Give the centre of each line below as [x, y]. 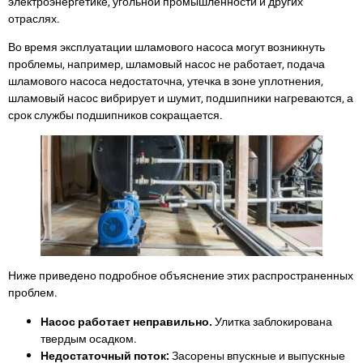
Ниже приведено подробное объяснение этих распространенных [181, 276]
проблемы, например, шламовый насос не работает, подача [167, 65]
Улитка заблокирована [273, 322]
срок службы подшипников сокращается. [115, 116]
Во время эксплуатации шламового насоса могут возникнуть [167, 48]
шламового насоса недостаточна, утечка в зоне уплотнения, [166, 82]
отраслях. [34, 19]
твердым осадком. [89, 339]
